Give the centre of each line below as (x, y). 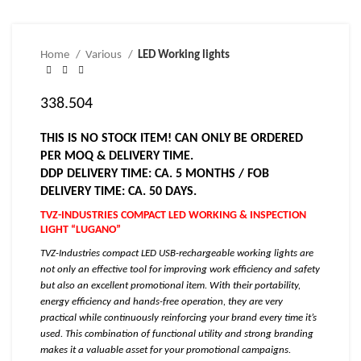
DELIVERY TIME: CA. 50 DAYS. (118, 192)
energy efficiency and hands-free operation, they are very (162, 302)
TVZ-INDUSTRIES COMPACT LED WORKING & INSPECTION (173, 216)
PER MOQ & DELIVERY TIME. (117, 156)
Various (105, 55)
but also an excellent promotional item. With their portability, (170, 286)
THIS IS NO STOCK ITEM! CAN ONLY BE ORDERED (172, 139)
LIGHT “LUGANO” (81, 230)
